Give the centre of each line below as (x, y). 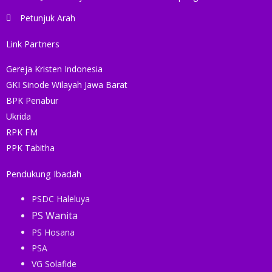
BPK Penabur (32, 100)
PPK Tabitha (30, 148)
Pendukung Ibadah (44, 173)
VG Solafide (54, 263)
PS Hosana (53, 232)
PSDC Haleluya (61, 199)
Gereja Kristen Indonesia (54, 69)
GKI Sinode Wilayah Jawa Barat (67, 84)
